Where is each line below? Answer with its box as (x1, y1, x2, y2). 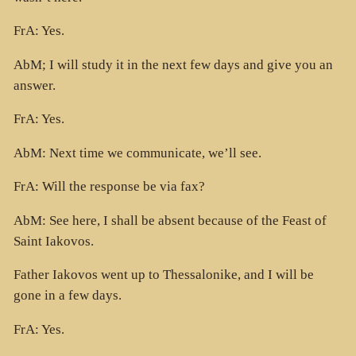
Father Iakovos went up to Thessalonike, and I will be (13, 267, 314, 283)
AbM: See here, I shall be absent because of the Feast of (13, 212, 327, 228)
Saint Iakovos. (13, 233, 94, 249)
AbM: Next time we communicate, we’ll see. (13, 145, 261, 161)
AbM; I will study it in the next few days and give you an (13, 56, 333, 72)
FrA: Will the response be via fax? (13, 179, 205, 195)
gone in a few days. (13, 288, 122, 304)
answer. (13, 77, 56, 93)
